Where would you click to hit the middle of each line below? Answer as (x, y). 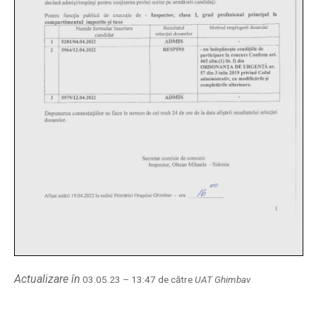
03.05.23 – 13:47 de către (138, 279)
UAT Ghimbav (223, 279)
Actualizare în (47, 279)
